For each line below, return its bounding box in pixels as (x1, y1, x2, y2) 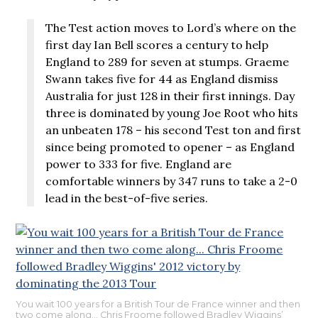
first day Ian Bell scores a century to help (45, 37, 269, 52)
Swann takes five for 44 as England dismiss (45, 71, 279, 86)
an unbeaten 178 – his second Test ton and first (45, 122, 302, 137)
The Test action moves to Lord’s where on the (45, 20, 297, 35)
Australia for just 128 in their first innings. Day (45, 88, 295, 103)
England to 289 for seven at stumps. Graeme (45, 54, 290, 69)
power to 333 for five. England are (45, 156, 232, 171)
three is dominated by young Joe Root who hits (45, 105, 299, 120)
